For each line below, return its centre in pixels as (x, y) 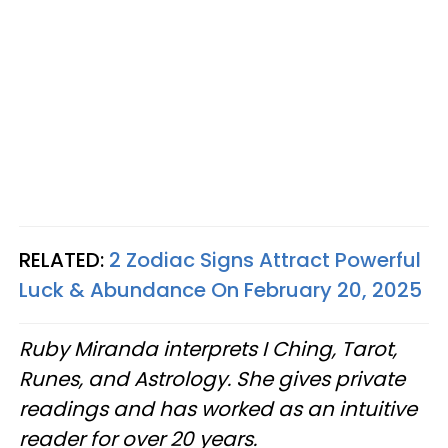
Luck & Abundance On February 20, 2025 (220, 290)
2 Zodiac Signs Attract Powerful (265, 260)
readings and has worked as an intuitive (218, 409)
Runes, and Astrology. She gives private (212, 379)
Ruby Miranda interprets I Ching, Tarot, (208, 349)
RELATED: (64, 260)
